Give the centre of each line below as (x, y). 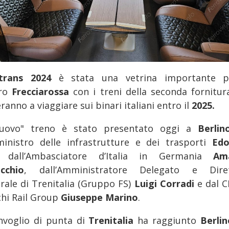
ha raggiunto (167, 220)
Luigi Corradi (166, 183)
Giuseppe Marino (99, 197)
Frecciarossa (43, 91)
